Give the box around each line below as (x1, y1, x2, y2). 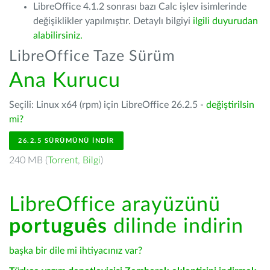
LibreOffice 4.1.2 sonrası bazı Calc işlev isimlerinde (33, 2, 246, 11)
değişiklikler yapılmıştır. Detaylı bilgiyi (33, 16, 193, 26)
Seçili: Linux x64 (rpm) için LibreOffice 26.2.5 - (9, 100, 206, 110)
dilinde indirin (107, 216, 243, 237)
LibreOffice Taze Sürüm (9, 49, 175, 64)
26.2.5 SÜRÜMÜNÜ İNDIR (18, 137, 115, 144)
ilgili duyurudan (193, 16, 258, 26)
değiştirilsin (206, 100, 254, 110)
